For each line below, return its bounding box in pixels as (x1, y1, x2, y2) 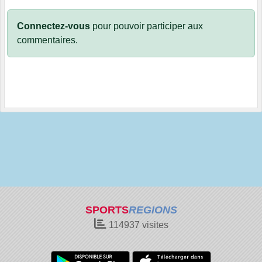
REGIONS (128, 204, 177, 216)
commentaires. (17, 35, 78, 46)
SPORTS (85, 204, 129, 216)
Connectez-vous (17, 21, 90, 32)
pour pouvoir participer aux (90, 21, 203, 32)
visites (139, 220, 168, 230)
